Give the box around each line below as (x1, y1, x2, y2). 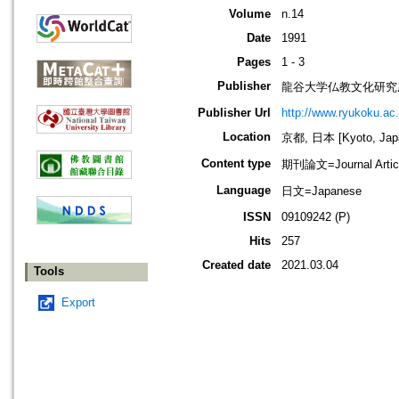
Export (61, 296, 95, 310)
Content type (201, 157, 271, 171)
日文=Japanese (281, 184, 362, 199)
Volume (229, 7, 271, 21)
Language (216, 183, 271, 198)
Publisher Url (198, 106, 271, 120)
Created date (202, 258, 271, 273)
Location (223, 130, 271, 144)
